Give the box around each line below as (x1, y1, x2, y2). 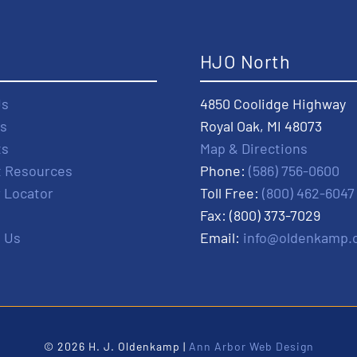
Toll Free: (200, 184, 262, 202)
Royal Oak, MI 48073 (200, 117, 322, 135)
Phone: (200, 162, 249, 179)
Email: (200, 229, 243, 246)
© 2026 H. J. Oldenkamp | (43, 339, 189, 353)
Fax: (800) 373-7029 (200, 206, 320, 224)
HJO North (200, 50, 291, 73)
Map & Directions (200, 139, 308, 157)
